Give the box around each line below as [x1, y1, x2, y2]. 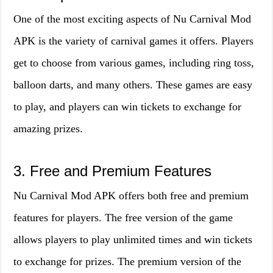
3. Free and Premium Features [13, 163, 212, 179]
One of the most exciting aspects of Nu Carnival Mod [13, 13, 252, 25]
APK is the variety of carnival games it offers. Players [13, 35, 254, 47]
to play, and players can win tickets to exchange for [13, 101, 242, 113]
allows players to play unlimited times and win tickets [13, 233, 253, 246]
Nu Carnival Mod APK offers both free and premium [13, 190, 249, 202]
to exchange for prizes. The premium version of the [13, 255, 242, 268]
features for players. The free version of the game [13, 211, 233, 224]
